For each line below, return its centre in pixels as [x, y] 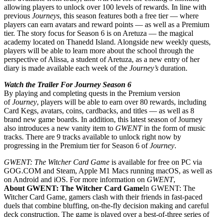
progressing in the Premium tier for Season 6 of [77, 145]
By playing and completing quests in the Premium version [92, 93]
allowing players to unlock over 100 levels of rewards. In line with [105, 7]
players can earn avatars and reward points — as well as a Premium [107, 24]
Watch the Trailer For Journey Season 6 [68, 84]
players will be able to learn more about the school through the [99, 50]
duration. [173, 68]
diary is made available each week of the [67, 68]
